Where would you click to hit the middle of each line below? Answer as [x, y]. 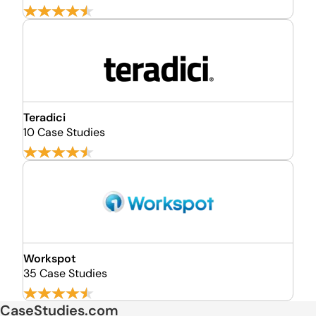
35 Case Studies [65, 273]
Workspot [50, 259]
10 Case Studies [64, 132]
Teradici [44, 117]
